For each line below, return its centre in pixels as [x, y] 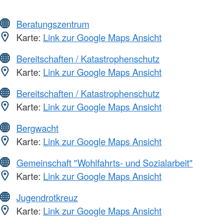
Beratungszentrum [53, 24]
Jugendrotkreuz [47, 197]
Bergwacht [37, 128]
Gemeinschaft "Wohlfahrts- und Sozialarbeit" [105, 163]
